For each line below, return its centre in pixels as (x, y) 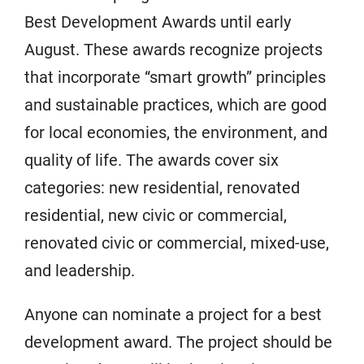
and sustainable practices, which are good (175, 105)
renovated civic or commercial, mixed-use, (177, 243)
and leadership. (80, 271)
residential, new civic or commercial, (156, 215)
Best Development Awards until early (158, 22)
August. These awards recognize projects (173, 50)
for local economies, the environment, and (176, 132)
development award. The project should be (178, 342)
